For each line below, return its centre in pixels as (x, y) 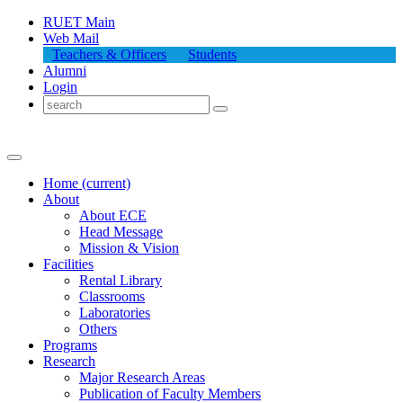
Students (212, 54)
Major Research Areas (142, 377)
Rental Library (121, 280)
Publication (113, 394)
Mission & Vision (129, 248)
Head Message (121, 232)
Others (98, 329)
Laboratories (115, 313)
